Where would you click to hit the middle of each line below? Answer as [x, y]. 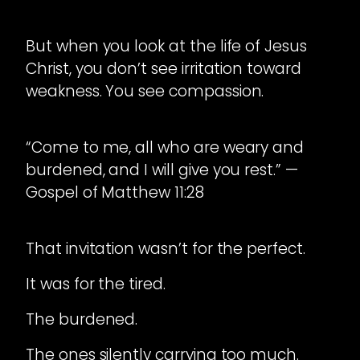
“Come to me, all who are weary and [165, 148]
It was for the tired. [96, 284]
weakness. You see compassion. [145, 92]
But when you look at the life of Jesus [166, 47]
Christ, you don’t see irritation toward [164, 69]
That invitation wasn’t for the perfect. [166, 249]
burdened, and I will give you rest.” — [162, 170]
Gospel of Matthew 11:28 [115, 193]
